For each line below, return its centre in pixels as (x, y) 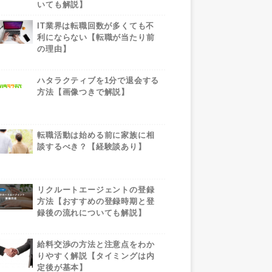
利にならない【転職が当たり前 (96, 37)
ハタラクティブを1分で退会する (98, 80)
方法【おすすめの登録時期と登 (96, 201)
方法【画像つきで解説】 (83, 92)
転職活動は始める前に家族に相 (96, 135)
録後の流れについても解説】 (92, 213)
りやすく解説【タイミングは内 (96, 256)
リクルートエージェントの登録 (96, 190)
